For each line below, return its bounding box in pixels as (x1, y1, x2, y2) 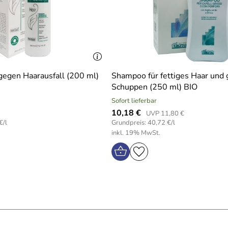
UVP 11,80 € (146, 109, 184, 118)
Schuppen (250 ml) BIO (111, 81, 197, 93)
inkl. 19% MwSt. (111, 128, 160, 137)
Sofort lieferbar (111, 96, 157, 105)
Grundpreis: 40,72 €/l (111, 118, 175, 127)
